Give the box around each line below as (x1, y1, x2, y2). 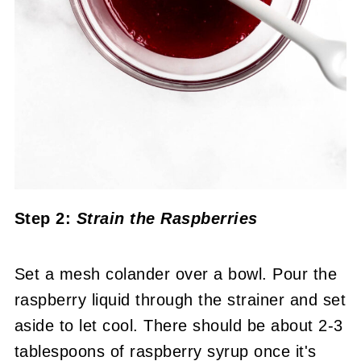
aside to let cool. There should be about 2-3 (14, 316, 343, 334)
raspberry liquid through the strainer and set (14, 290, 346, 309)
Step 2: (14, 209, 77, 227)
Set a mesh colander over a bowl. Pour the (14, 264, 338, 283)
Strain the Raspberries (76, 209, 263, 227)
